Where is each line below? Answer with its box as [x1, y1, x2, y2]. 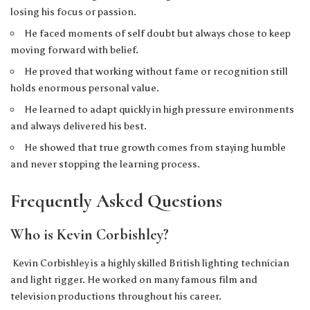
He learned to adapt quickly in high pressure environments [24, 103, 295, 116]
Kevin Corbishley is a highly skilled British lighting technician [10, 256, 289, 269]
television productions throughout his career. [10, 289, 221, 302]
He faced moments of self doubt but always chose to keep [24, 27, 291, 40]
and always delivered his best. [10, 120, 147, 133]
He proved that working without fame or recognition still [24, 65, 289, 78]
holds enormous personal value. [10, 82, 159, 95]
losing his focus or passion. [10, 6, 136, 19]
